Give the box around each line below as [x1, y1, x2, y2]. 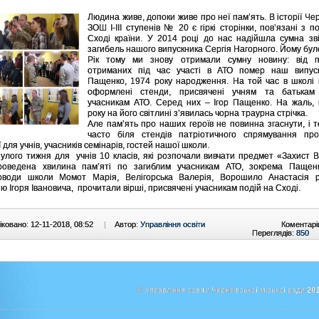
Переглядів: [252, 229, 296, 237]
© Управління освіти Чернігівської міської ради [136, 286, 307, 294]
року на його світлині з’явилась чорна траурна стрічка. [88, 108, 308, 118]
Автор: [115, 220, 140, 229]
